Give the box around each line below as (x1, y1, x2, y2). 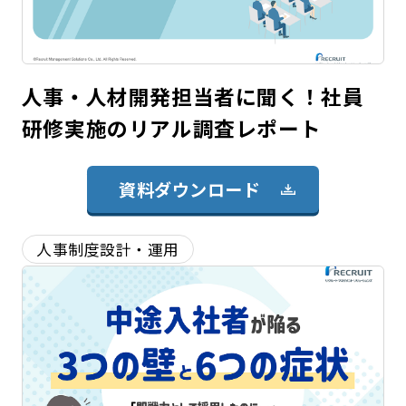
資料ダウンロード (119, 176, 261, 202)
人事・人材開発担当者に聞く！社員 (21, 81, 364, 111)
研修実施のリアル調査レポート (21, 112, 322, 143)
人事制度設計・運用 (36, 237, 179, 260)
